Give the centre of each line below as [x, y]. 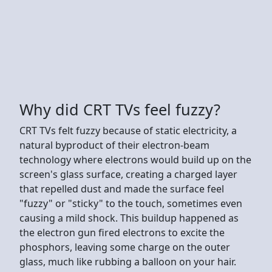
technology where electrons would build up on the [135, 159]
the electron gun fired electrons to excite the [122, 232]
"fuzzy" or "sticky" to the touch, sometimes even [131, 203]
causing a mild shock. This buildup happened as [129, 218]
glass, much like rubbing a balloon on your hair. [128, 261]
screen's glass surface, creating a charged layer [128, 174]
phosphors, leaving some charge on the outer [125, 247]
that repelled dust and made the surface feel [122, 189]
